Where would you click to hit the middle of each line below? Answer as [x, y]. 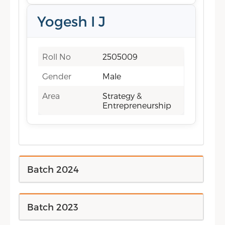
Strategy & [122, 96]
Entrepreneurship [137, 105]
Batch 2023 [53, 207]
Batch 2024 [53, 169]
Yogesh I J [72, 21]
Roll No [57, 57]
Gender [57, 76]
